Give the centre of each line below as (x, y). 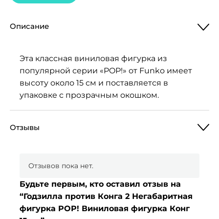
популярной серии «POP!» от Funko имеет (106, 71)
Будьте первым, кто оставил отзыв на (100, 184)
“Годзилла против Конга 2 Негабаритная (106, 196)
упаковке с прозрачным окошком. (89, 95)
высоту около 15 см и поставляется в (94, 83)
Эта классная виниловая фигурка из (93, 58)
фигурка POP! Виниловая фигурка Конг (105, 208)
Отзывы (25, 127)
